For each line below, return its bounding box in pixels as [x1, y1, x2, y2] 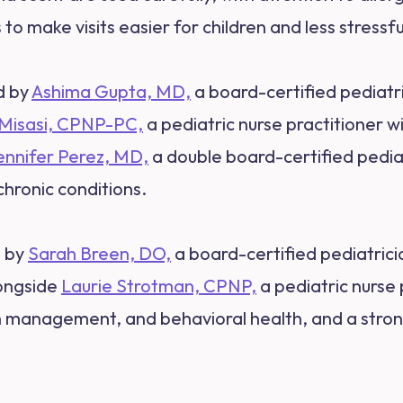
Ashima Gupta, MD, [31, 80, 191, 103]
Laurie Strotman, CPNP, [61, 274, 256, 297]
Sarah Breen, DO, [28, 242, 171, 264]
